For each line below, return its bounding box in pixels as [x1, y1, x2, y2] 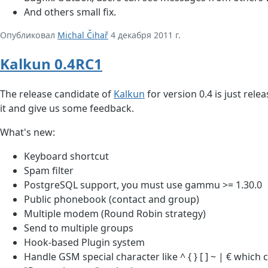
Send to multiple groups [24, 221, 133, 235]
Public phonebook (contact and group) [24, 193, 199, 206]
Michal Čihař [57, 29, 108, 41]
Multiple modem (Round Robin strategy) [24, 207, 206, 221]
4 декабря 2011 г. [108, 29, 181, 41]
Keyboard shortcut [24, 150, 109, 163]
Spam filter [24, 164, 74, 178]
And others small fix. [24, 5, 116, 19]
